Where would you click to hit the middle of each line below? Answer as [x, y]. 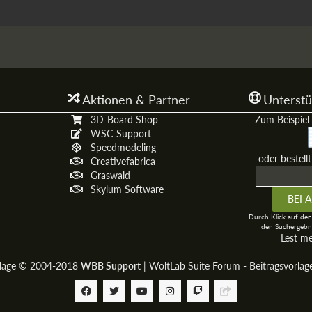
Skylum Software [127, 189]
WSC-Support [120, 134]
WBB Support [110, 266]
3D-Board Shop [124, 120]
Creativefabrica [123, 162]
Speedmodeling [123, 148]
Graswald [110, 175]
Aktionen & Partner [136, 100]
